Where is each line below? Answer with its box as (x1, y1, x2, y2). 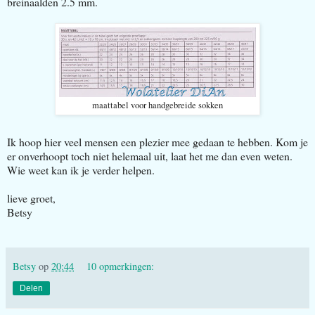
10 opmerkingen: (86, 259, 155, 273)
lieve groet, (7, 190, 56, 205)
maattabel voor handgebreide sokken (92, 98, 223, 111)
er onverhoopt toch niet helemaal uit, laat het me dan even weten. (7, 148, 292, 163)
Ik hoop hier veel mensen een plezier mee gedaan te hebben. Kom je (7, 134, 308, 149)
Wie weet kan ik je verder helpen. (7, 162, 155, 177)
